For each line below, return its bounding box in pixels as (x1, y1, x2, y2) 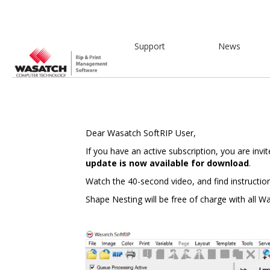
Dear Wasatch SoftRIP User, (86, 127, 196, 139)
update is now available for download (86, 157, 249, 169)
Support (134, 40, 166, 52)
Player (85, 240, 109, 253)
